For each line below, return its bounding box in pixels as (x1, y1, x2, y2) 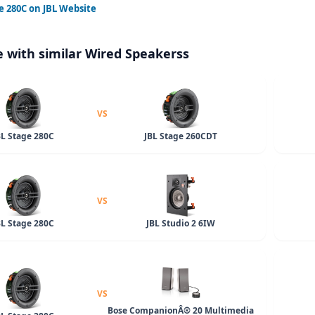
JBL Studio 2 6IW (146, 217, 216, 229)
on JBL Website (27, 2, 96, 15)
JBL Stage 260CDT (144, 130, 218, 142)
